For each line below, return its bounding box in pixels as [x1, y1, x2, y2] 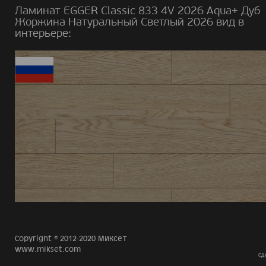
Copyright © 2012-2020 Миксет [15, 234, 127, 243]
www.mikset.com [15, 245, 81, 254]
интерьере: [15, 26, 71, 40]
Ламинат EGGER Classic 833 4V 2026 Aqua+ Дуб [15, 4, 260, 17]
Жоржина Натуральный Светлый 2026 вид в [15, 15, 244, 28]
